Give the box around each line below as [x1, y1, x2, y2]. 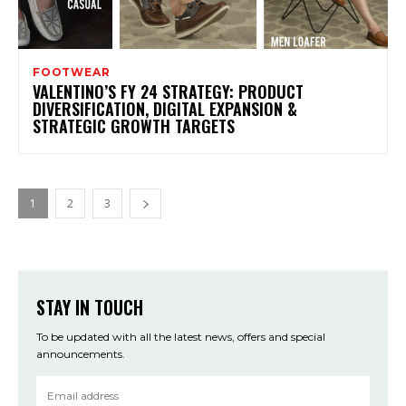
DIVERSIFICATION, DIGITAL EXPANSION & [33, 97, 297, 121]
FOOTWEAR [33, 65, 111, 80]
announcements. [36, 347, 125, 362]
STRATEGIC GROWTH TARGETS [33, 114, 235, 139]
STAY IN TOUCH [36, 294, 143, 322]
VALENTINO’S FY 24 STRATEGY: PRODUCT [33, 80, 304, 104]
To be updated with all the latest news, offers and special [36, 330, 325, 344]
